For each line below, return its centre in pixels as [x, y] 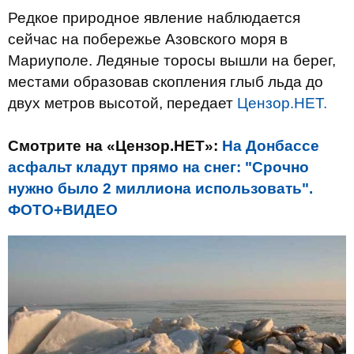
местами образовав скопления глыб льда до [166, 82]
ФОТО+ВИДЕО [63, 210]
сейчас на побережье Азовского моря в [148, 39]
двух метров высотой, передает [122, 103]
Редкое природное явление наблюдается [154, 18]
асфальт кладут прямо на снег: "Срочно [158, 167]
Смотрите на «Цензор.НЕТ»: [115, 146]
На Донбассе [271, 146]
